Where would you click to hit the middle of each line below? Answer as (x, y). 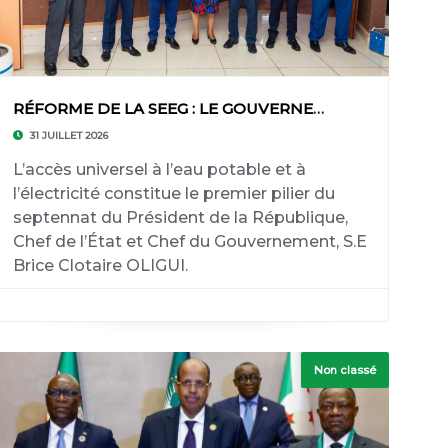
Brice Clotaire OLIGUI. (100, 265)
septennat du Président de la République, (180, 217)
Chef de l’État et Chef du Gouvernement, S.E (189, 241)
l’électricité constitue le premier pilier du (173, 193)
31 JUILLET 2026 (67, 135)
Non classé (345, 370)
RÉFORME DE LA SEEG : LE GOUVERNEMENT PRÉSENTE (318, 108)
